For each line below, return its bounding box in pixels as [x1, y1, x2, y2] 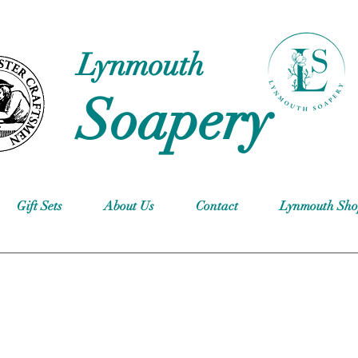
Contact [196, 198, 238, 215]
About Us [104, 198, 154, 215]
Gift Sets [17, 198, 62, 215]
